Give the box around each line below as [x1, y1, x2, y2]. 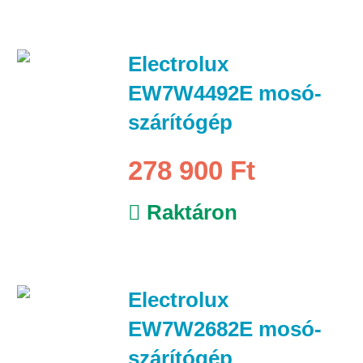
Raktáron [140, 199, 237, 224]
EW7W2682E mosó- [127, 316, 322, 341]
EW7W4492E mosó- [127, 80, 322, 105]
